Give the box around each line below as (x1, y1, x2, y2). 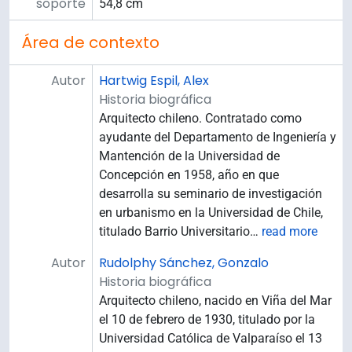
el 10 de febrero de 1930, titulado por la (99, 312, 315, 328)
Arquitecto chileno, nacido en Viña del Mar (99, 293, 332, 309)
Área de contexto (22, 31, 159, 54)
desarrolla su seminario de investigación (99, 186, 322, 202)
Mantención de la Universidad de (99, 148, 280, 164)
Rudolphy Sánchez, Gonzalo (99, 254, 269, 273)
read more (262, 224, 317, 240)
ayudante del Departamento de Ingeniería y (99, 130, 336, 145)
